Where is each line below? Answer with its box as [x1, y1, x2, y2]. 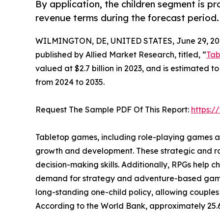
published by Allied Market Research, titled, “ [35, 50, 206, 60]
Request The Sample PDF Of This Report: [35, 105, 191, 115]
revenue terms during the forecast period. [35, 12, 219, 24]
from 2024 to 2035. [35, 77, 105, 87]
